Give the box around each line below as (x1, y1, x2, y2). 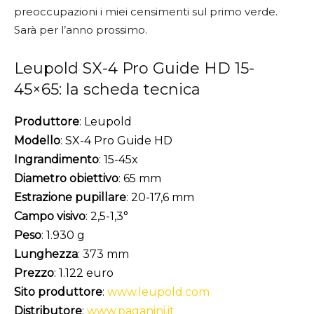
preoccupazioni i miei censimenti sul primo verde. (14, 4, 278, 18)
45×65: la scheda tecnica (14, 79, 200, 99)
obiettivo (69, 171, 118, 185)
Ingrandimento (14, 152, 99, 166)
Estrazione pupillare (14, 190, 126, 204)
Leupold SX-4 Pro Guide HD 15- (14, 58, 254, 78)
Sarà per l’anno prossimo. (14, 22, 147, 36)
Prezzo (14, 266, 54, 280)
